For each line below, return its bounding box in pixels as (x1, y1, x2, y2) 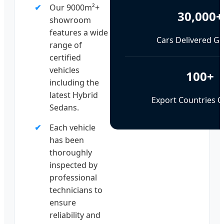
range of (49, 39, 82, 51)
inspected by (49, 159, 97, 171)
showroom (49, 14, 91, 26)
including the (49, 77, 99, 88)
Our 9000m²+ (49, 2, 99, 13)
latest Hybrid (49, 89, 98, 101)
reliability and (49, 209, 100, 221)
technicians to (49, 184, 102, 196)
